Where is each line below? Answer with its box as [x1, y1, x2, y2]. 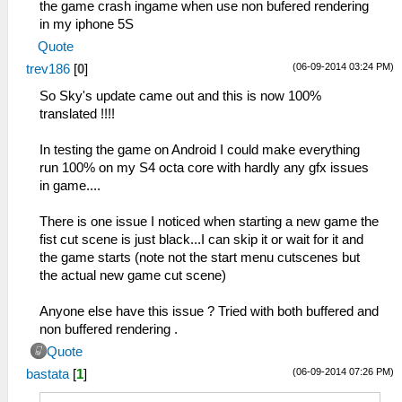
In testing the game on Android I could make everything [39, 142, 360, 157]
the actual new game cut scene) [39, 267, 226, 283]
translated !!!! [39, 106, 115, 121]
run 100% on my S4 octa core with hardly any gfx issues [39, 160, 369, 175]
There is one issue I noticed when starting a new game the [39, 214, 379, 229]
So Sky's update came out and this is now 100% [39, 88, 321, 103]
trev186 [26, 61, 70, 76]
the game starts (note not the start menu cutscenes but [39, 249, 360, 265]
